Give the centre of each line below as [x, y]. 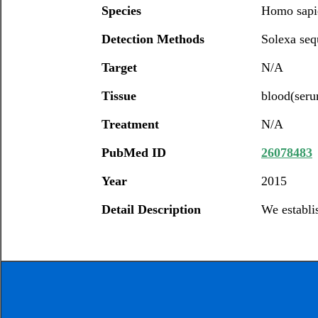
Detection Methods [153, 39]
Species [121, 11]
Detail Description [151, 209]
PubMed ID [134, 153]
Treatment [130, 124]
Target [119, 67]
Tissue [119, 96]
